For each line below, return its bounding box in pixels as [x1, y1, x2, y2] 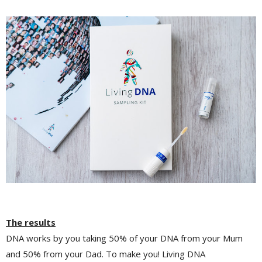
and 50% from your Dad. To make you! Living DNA [6, 248, 205, 260]
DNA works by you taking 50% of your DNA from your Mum [6, 232, 243, 244]
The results [6, 216, 56, 229]
